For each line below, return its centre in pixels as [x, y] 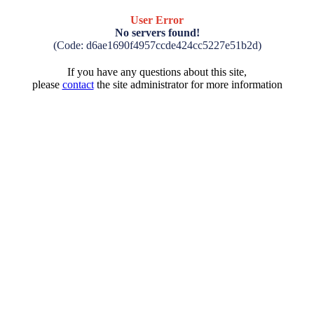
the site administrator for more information [188, 84]
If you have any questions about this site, [157, 72]
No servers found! [157, 33]
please [47, 84]
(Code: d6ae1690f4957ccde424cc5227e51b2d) [157, 45]
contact [78, 84]
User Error [157, 20]
